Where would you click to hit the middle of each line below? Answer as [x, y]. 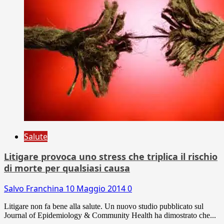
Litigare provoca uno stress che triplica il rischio [111, 156]
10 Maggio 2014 [96, 188]
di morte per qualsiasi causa [67, 168]
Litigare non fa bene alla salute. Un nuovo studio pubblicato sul [104, 206]
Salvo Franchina [35, 188]
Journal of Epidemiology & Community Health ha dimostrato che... [110, 215]
